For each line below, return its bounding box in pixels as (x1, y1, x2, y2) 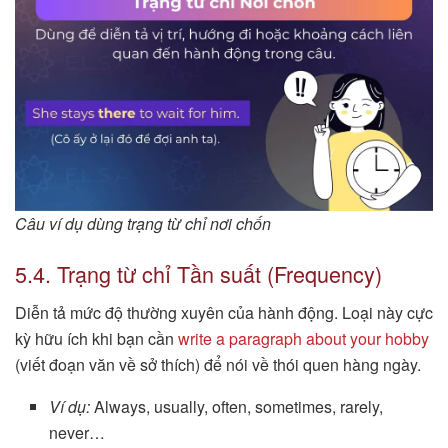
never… (49, 420, 106, 444)
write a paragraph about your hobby (178, 326, 429, 350)
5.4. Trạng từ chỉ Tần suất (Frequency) (15, 257, 382, 289)
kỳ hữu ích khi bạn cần (15, 326, 178, 350)
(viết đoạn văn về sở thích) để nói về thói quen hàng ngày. (15, 352, 421, 376)
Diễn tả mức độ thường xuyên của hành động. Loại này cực (15, 300, 433, 324)
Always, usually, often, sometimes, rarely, (90, 394, 384, 418)
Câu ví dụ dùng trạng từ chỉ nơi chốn (15, 212, 271, 236)
